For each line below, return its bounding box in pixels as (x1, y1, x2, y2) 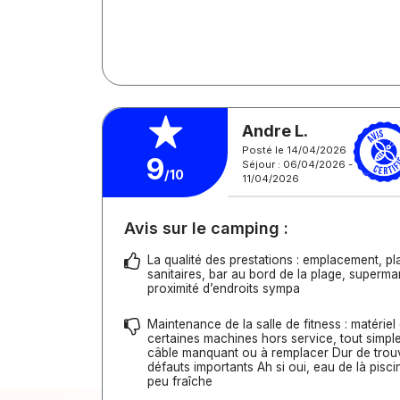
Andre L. (242, 121, 308, 140)
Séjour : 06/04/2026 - (242, 157, 353, 171)
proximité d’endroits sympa (147, 281, 300, 296)
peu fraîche (147, 374, 212, 388)
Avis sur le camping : (124, 219, 288, 237)
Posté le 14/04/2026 (242, 143, 346, 156)
